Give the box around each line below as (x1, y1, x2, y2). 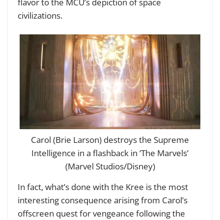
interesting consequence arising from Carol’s (18, 194, 188, 206)
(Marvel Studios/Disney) (65, 161, 155, 172)
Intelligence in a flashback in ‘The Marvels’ (31, 147, 189, 159)
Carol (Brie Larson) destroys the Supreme (31, 134, 189, 146)
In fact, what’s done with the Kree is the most (18, 181, 188, 193)
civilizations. (18, 9, 64, 21)
